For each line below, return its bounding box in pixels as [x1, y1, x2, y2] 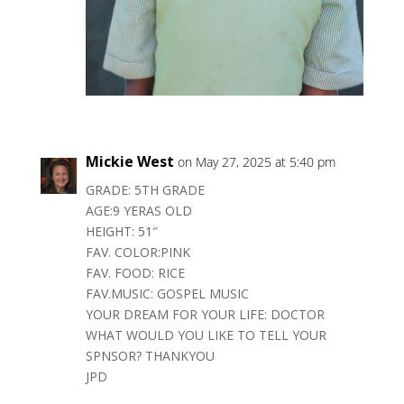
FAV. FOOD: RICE [85, 264, 185, 282]
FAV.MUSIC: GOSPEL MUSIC [85, 285, 249, 303]
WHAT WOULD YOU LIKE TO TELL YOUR [85, 326, 326, 344]
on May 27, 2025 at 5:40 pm [177, 153, 335, 171]
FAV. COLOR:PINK [85, 243, 190, 262]
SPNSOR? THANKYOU [85, 347, 215, 365]
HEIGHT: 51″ [85, 223, 158, 241]
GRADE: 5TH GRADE [85, 181, 205, 199]
